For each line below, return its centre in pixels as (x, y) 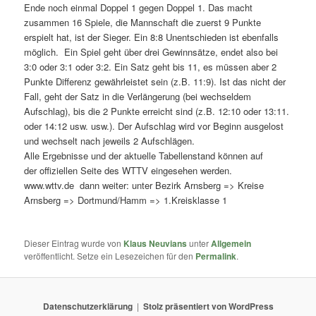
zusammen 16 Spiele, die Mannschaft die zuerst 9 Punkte (143, 22)
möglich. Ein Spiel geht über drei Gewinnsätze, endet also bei (151, 51)
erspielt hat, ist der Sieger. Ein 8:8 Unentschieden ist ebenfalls (152, 37)
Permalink (216, 256)
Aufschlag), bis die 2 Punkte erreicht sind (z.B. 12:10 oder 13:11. (157, 111)
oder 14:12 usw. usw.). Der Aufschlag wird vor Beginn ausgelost (154, 126)
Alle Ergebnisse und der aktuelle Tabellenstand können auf (144, 155)
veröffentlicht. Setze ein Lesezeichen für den (110, 256)
